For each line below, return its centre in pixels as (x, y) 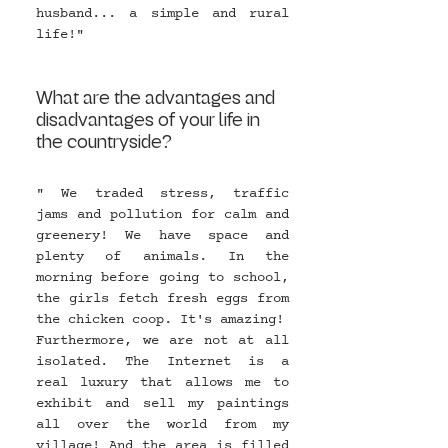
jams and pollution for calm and (162, 215)
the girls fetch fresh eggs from (162, 299)
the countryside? (104, 142)
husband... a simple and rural (162, 14)
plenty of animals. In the (162, 257)
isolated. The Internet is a (162, 362)
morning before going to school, (162, 278)
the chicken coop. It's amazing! (160, 320)
